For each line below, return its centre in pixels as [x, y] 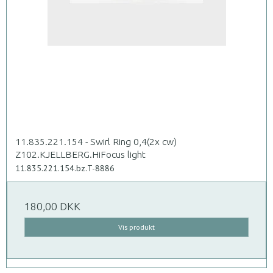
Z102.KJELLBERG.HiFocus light [80, 154]
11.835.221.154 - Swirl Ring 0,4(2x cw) [96, 141]
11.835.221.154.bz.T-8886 [65, 168]
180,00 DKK [52, 206]
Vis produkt [136, 227]
